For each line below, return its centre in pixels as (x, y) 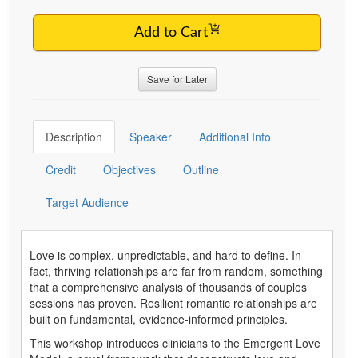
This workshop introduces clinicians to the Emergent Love (175, 342)
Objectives (129, 169)
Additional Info (235, 136)
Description (74, 136)
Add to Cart (171, 32)
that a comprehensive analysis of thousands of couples (168, 286)
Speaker (151, 136)
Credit (61, 169)
